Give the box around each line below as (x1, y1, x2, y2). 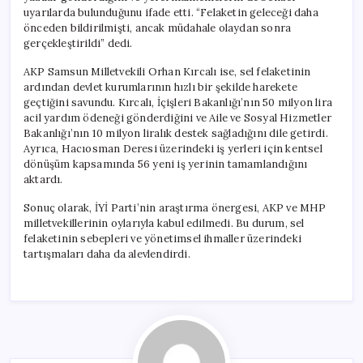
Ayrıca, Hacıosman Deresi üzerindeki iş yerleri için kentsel (23, 141, 322, 156)
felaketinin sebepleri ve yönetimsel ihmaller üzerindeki (23, 231, 302, 246)
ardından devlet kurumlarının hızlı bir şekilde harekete (23, 79, 297, 94)
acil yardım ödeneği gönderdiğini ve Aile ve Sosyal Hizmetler (23, 110, 331, 125)
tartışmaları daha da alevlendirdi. (23, 246, 190, 261)
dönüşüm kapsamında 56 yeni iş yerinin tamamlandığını (23, 156, 308, 171)
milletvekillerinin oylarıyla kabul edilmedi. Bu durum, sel (23, 216, 305, 230)
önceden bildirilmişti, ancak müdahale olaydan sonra (23, 20, 292, 35)
